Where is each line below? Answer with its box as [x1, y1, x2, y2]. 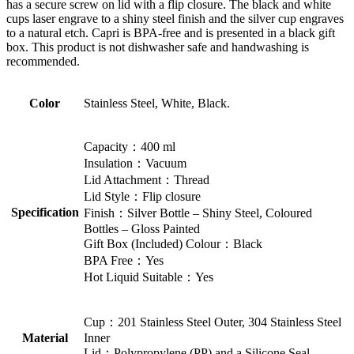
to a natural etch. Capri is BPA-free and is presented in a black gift [6, 25, 335, 40]
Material [21, 330, 68, 345]
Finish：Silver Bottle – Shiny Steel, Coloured [84, 205, 312, 220]
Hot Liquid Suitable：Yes [84, 269, 213, 284]
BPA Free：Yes [84, 253, 164, 267]
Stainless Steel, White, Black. [84, 96, 230, 110]
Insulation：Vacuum [84, 156, 186, 170]
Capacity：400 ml [84, 139, 175, 153]
